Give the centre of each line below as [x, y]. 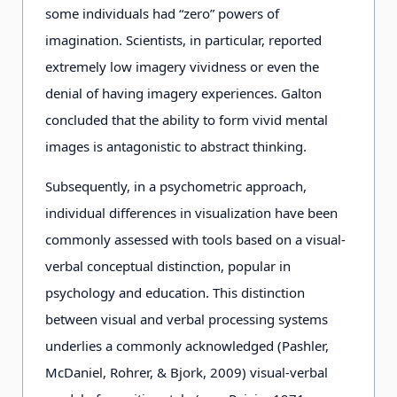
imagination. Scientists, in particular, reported [183, 40]
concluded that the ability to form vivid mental [187, 120]
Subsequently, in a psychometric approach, [176, 186]
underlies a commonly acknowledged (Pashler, [187, 346]
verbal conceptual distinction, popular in [168, 266]
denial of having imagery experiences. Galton [183, 93]
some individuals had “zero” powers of [162, 13]
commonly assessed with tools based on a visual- [195, 239]
